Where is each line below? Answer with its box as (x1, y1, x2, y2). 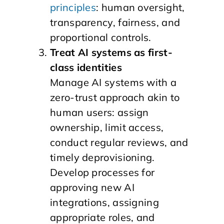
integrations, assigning (50, 196, 159, 208)
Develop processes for (50, 166, 155, 178)
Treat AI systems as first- (50, 46, 172, 58)
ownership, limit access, (50, 121, 164, 133)
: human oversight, (96, 1, 185, 13)
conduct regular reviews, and (50, 136, 188, 148)
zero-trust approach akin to (50, 91, 180, 103)
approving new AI (50, 181, 134, 193)
